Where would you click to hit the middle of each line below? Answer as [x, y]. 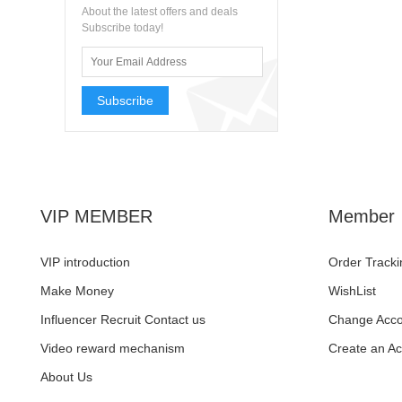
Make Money [77, 291]
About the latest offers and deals [160, 12]
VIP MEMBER [96, 216]
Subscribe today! [122, 28]
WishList [352, 291]
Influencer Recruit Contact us [123, 319]
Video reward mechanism [113, 348]
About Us [66, 377]
